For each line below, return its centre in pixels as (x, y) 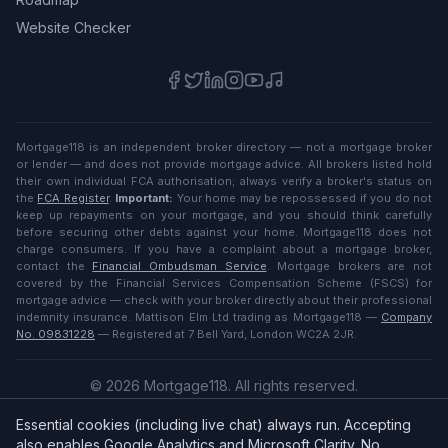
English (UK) (232, 425)
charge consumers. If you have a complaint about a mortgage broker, (224, 249)
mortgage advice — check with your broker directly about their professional (224, 300)
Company (407, 317)
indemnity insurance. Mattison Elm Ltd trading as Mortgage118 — (196, 317)
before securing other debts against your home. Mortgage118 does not (224, 232)
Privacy (202, 405)
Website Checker (73, 27)
